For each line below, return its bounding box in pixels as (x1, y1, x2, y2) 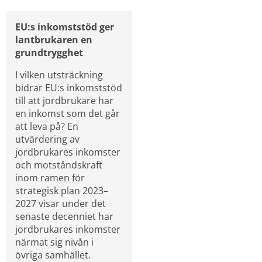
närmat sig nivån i (15, 235, 94, 249)
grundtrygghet (15, 46, 83, 59)
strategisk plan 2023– (15, 184, 108, 197)
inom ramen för (15, 171, 85, 184)
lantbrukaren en (15, 33, 92, 46)
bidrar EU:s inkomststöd (15, 81, 122, 94)
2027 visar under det (15, 196, 106, 210)
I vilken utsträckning (15, 68, 103, 81)
